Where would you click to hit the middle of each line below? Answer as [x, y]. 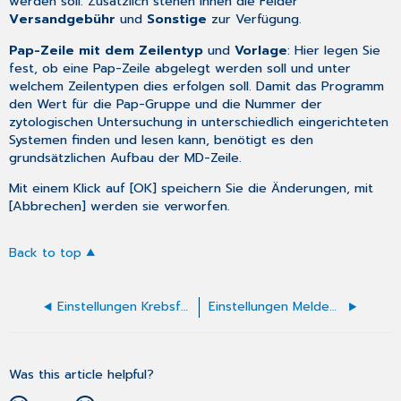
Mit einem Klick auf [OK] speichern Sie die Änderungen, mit [192, 188]
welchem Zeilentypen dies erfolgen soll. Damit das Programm [197, 85]
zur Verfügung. [255, 19]
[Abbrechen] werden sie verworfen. [120, 205]
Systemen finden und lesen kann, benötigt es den [162, 139]
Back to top [46, 253]
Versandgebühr [63, 19]
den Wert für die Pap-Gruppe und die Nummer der [166, 103]
